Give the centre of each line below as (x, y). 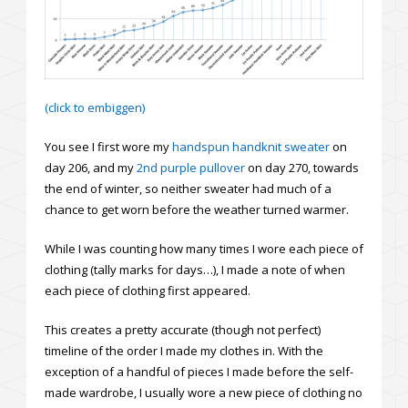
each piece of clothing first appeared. (148, 290)
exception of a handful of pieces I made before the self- (199, 371)
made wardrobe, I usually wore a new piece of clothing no (204, 392)
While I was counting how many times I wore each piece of (204, 248)
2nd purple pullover (191, 167)
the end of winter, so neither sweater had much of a (188, 188)
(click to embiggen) (95, 107)
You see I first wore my (108, 146)
